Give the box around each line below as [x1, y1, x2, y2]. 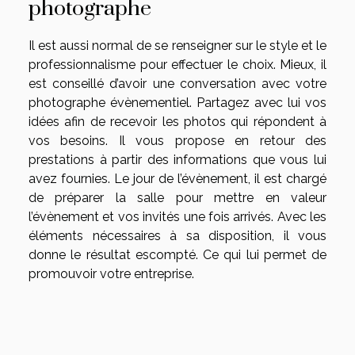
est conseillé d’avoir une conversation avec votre [29, 76, 326, 92]
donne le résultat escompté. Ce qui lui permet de [29, 247, 326, 263]
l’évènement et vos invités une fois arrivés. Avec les [29, 209, 326, 225]
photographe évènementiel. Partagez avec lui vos [29, 95, 326, 111]
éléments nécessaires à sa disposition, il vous [29, 228, 326, 244]
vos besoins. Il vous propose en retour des [29, 133, 326, 149]
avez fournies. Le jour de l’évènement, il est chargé [29, 171, 326, 187]
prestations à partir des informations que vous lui [29, 152, 326, 168]
